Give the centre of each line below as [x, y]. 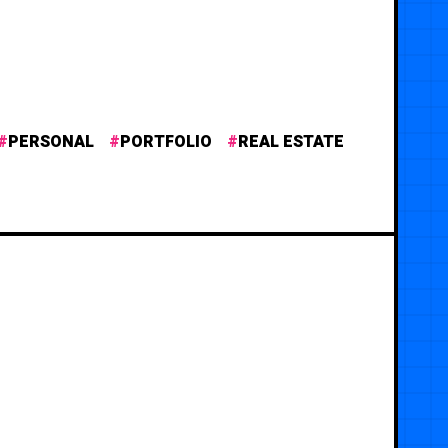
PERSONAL [51, 141]
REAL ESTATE [291, 141]
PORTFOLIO [166, 141]
